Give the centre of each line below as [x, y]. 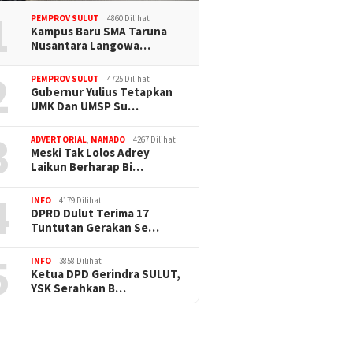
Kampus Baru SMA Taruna [99, 31]
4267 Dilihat [155, 139]
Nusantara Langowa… [91, 45]
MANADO [108, 139]
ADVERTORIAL [59, 139]
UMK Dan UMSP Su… [85, 106]
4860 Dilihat [129, 18]
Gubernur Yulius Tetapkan [102, 91]
